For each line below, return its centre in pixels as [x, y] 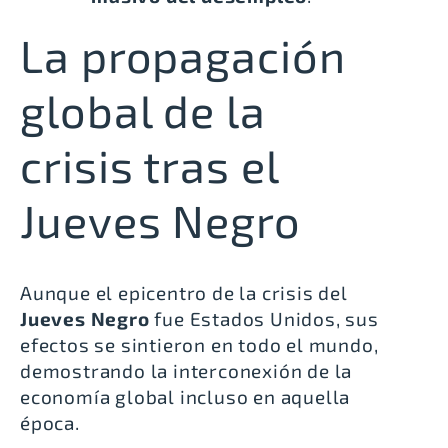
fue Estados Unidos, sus [264, 318]
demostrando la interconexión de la [186, 370]
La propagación [183, 54]
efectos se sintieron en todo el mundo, [199, 344]
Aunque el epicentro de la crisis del [184, 292]
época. [50, 422]
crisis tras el [149, 164]
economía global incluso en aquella [185, 396]
